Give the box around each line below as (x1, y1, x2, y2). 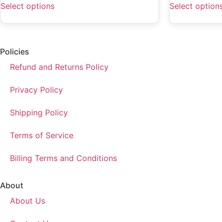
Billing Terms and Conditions (10, 153, 117, 164)
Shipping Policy (10, 108, 68, 118)
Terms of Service (10, 130, 73, 141)
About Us (10, 196, 45, 206)
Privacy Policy (10, 85, 63, 95)
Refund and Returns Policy (10, 62, 109, 72)
